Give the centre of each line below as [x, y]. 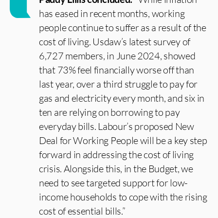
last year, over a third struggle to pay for [118, 84]
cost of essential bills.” [82, 211]
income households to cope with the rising [123, 197]
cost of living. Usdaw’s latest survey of [115, 42]
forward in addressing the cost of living [117, 154]
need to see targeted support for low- [113, 183]
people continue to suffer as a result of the [123, 27]
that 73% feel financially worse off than [117, 70]
